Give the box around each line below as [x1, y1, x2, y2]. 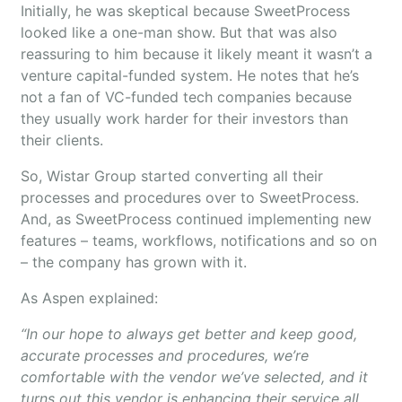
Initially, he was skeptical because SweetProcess [21, 2, 350, 20]
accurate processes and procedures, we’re [21, 346, 309, 364]
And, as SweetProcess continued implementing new [21, 210, 371, 228]
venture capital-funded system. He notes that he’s [21, 66, 359, 84]
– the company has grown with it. [21, 253, 247, 271]
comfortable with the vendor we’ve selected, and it [21, 368, 368, 386]
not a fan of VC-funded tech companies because [21, 88, 352, 106]
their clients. [21, 131, 103, 149]
